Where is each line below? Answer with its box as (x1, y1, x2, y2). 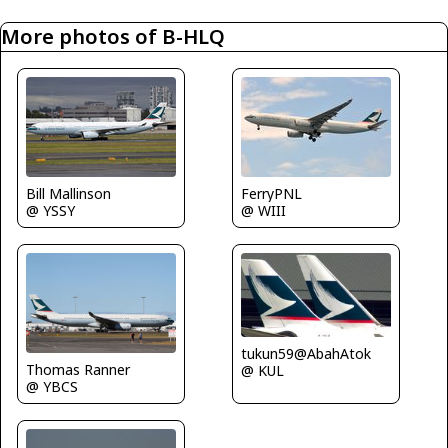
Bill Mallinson (26, 184, 111, 203)
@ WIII (241, 201, 286, 220)
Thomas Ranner (26, 359, 130, 379)
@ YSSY (26, 201, 75, 220)
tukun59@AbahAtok (241, 344, 371, 364)
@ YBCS (26, 376, 78, 396)
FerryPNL (241, 184, 302, 203)
